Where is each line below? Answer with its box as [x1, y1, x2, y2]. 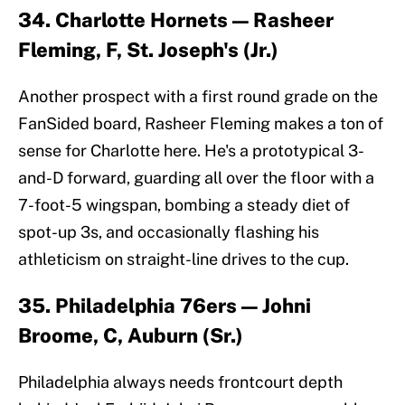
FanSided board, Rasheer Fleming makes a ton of [18, 114, 383, 134]
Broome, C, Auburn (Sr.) [18, 324, 243, 348]
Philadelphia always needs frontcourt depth [18, 372, 343, 392]
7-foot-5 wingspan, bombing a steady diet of [18, 195, 350, 215]
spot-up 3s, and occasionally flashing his [18, 222, 319, 242]
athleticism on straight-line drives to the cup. [18, 250, 349, 269]
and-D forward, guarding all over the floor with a [18, 168, 374, 188]
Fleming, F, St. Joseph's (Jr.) [18, 38, 278, 62]
